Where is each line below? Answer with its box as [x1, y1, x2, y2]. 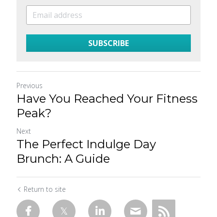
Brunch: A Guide [16, 151, 110, 166]
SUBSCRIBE [88, 37, 129, 48]
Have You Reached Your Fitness [16, 91, 198, 106]
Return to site [24, 184, 66, 194]
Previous [16, 80, 43, 90]
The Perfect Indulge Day [16, 137, 156, 151]
